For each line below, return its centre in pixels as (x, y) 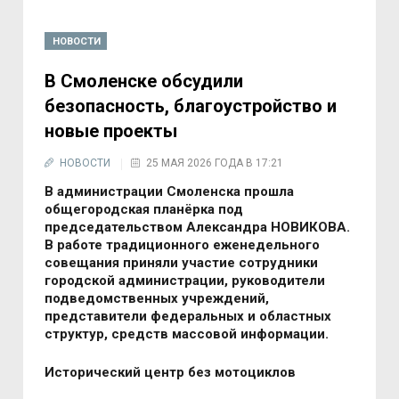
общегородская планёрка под (144, 209)
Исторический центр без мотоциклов (171, 372)
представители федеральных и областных (188, 316)
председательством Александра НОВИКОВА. (198, 227)
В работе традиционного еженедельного (183, 244)
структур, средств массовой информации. (187, 334)
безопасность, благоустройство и (191, 106)
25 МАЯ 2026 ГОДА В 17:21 (215, 163)
